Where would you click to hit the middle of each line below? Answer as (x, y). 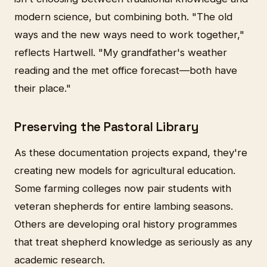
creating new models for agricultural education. (125, 171)
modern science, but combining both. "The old (123, 16)
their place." (43, 88)
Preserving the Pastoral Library (107, 127)
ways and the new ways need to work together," (129, 34)
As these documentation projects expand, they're (131, 153)
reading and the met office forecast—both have (126, 70)
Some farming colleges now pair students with (123, 189)
